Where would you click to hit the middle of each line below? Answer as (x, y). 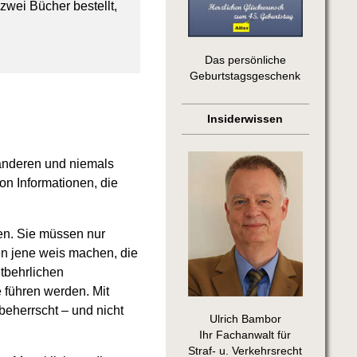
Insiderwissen (245, 120)
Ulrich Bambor (245, 320)
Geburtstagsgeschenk (245, 76)
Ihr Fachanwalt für (245, 335)
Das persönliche (245, 61)
